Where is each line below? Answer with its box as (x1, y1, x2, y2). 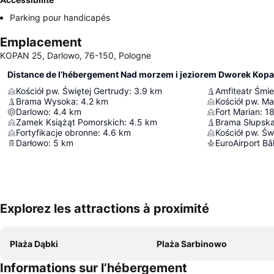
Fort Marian (215, 106, 260, 117)
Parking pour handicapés (10, 12, 110, 23)
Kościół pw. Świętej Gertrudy (16, 86, 129, 96)
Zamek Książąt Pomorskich (16, 117, 124, 127)
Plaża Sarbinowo (157, 239, 227, 249)
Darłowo (16, 138, 48, 148)
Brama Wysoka (16, 96, 76, 106)
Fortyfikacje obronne (16, 127, 98, 138)
